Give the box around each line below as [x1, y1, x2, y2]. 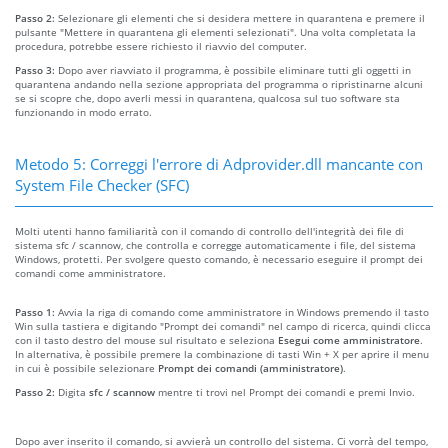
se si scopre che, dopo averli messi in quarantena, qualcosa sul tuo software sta [15, 90, 400, 105]
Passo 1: [15, 304, 58, 319]
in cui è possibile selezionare [15, 360, 158, 375]
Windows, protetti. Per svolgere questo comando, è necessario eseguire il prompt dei [15, 251, 423, 266]
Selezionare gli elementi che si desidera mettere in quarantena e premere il [58, 10, 425, 25]
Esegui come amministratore [278, 332, 420, 347]
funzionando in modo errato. [15, 104, 152, 119]
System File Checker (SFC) [15, 174, 189, 195]
